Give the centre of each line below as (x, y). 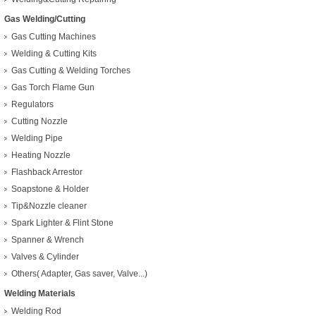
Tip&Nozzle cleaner (49, 206)
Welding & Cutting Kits (54, 54)
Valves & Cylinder (45, 257)
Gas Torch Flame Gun (53, 87)
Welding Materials (40, 293)
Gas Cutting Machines (54, 37)
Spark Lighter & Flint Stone (62, 223)
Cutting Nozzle (39, 121)
